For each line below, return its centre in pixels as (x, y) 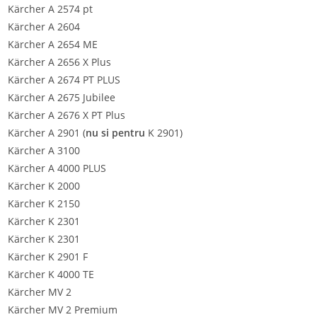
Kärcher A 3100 (44, 150)
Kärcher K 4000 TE (51, 274)
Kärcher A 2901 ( (47, 133)
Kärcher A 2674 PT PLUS (64, 80)
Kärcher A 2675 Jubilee (62, 97)
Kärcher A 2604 (44, 27)
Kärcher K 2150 (44, 203)
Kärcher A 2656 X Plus (59, 62)
